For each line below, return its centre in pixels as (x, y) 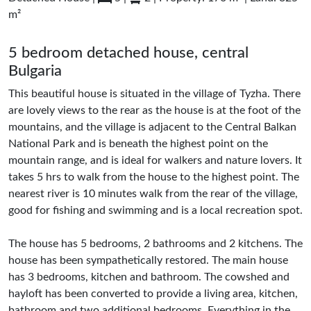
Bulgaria (35, 71)
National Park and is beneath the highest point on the (138, 144)
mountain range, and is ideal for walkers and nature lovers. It (155, 160)
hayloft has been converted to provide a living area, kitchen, (153, 294)
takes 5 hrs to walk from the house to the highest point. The (154, 177)
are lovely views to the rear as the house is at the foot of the (154, 110)
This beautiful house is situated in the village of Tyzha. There (154, 94)
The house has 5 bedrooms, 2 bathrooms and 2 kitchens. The (155, 244)
